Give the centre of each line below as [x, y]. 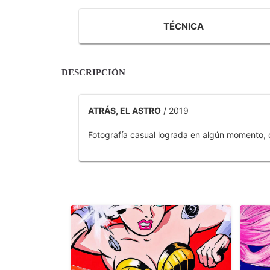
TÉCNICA [184, 27]
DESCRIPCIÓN [93, 73]
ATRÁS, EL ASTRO [124, 111]
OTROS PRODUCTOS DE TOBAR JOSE [145, 182]
